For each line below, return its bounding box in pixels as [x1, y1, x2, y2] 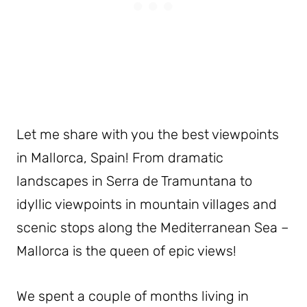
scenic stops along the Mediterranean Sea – [16, 219, 289, 236]
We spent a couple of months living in [16, 288, 249, 305]
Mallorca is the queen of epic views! [16, 243, 236, 260]
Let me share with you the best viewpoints [16, 126, 279, 143]
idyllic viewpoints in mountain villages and [16, 196, 277, 213]
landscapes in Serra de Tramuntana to [16, 173, 252, 190]
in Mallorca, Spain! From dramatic [16, 149, 223, 167]
